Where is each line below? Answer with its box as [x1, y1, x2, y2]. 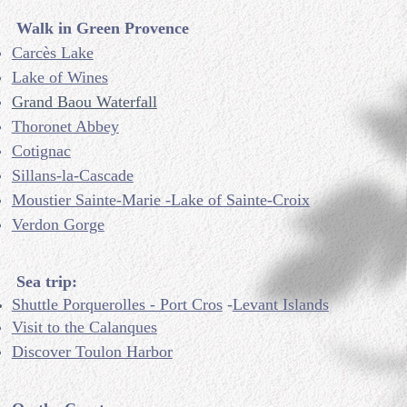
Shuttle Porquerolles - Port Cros [11, 295, 223, 313]
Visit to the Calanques [11, 318, 157, 336]
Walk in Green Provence [11, 19, 189, 37]
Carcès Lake [11, 44, 94, 62]
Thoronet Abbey [11, 117, 119, 135]
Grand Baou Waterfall [11, 93, 157, 111]
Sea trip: [11, 273, 77, 291]
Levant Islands [232, 295, 329, 313]
